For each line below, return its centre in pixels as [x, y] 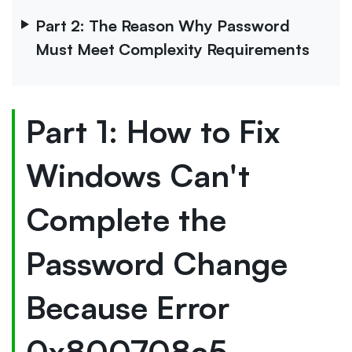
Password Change [157, 263]
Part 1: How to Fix [153, 131]
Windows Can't [138, 175]
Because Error [128, 307]
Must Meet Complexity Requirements [172, 49]
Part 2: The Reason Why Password [163, 25]
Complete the [126, 219]
